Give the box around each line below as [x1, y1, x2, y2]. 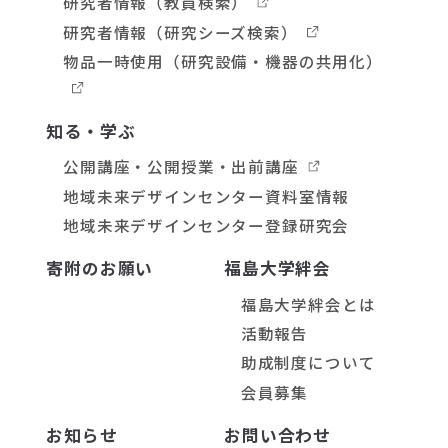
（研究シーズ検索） [147, 20, 298, 43]
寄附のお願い [46, 256, 154, 281]
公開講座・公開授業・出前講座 [63, 155, 299, 178]
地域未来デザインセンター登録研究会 [63, 214, 350, 237]
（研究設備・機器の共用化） [164, 49, 383, 72]
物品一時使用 [63, 49, 165, 72]
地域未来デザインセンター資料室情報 [63, 184, 350, 207]
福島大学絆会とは [240, 292, 376, 315]
